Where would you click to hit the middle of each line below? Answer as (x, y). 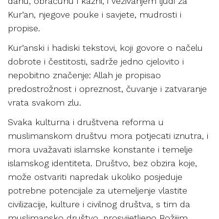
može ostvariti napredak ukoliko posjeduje (95, 177)
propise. (25, 28)
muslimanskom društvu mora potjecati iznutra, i (108, 136)
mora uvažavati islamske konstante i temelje (100, 149)
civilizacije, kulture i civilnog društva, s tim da (99, 204)
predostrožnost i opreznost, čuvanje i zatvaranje (107, 89)
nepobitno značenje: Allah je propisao (84, 75)
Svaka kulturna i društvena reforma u (86, 122)
